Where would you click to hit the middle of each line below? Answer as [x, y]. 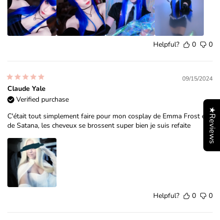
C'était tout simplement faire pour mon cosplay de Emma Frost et [108, 116]
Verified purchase [42, 100]
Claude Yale [27, 89]
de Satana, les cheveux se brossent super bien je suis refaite [99, 126]
